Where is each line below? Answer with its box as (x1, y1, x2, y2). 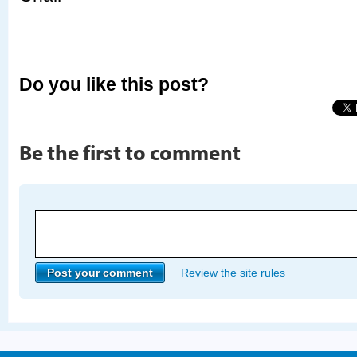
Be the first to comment (19, 138, 241, 167)
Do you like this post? (19, 74, 209, 96)
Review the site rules (181, 265, 285, 279)
